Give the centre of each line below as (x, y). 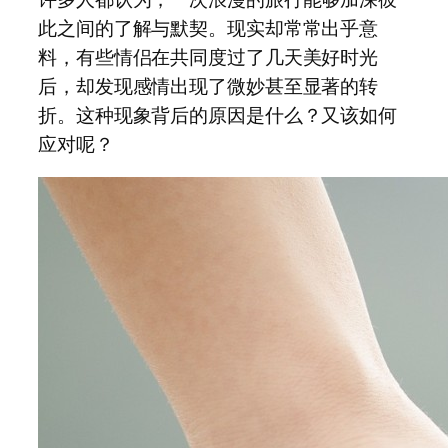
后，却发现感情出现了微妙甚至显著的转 (208, 85)
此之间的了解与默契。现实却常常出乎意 (208, 27)
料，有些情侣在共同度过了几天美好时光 (208, 56)
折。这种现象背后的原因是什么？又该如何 (218, 114)
